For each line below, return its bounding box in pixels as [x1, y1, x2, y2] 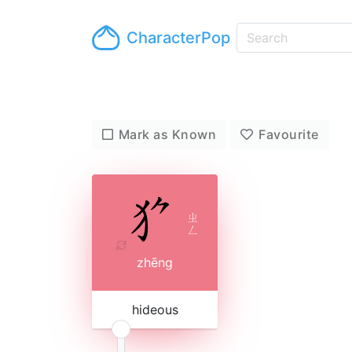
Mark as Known [118, 126, 217, 142]
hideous [131, 302, 178, 317]
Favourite [258, 126, 319, 142]
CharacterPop [126, 28, 231, 47]
